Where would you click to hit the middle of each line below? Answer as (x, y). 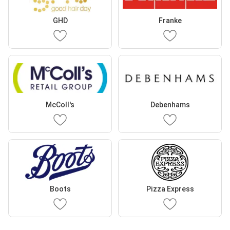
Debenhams (170, 105)
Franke (170, 21)
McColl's (60, 105)
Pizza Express (170, 189)
